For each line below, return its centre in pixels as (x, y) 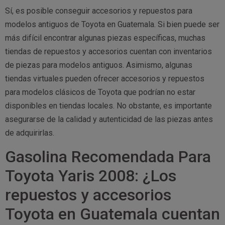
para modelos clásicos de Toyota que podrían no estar (100, 92)
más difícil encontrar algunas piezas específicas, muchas (105, 38)
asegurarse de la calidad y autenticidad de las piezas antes (109, 120)
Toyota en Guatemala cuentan (113, 214)
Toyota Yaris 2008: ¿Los (91, 176)
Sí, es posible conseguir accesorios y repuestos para (99, 11)
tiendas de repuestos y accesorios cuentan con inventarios (108, 52)
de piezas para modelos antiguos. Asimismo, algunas (99, 65)
